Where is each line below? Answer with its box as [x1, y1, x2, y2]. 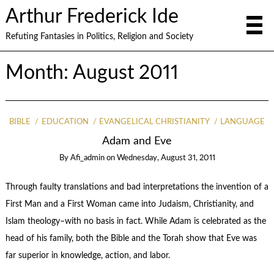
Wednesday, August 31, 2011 [116, 154, 215, 163]
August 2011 [72, 64, 179, 83]
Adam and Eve [102, 135, 172, 146]
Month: [5, 64, 73, 83]
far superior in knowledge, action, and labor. [5, 251, 170, 261]
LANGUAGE [220, 117, 265, 126]
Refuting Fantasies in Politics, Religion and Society [5, 32, 193, 41]
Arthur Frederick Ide [5, 7, 179, 26]
